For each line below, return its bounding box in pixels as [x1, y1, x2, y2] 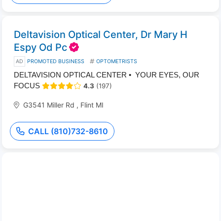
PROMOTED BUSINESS [27, 58, 84, 65]
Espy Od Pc [14, 41, 67, 53]
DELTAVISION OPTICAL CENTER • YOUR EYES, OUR [14, 71, 199, 79]
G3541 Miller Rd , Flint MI [23, 101, 104, 109]
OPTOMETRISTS [96, 58, 137, 65]
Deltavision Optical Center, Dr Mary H [14, 29, 187, 40]
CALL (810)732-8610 [28, 126, 108, 136]
